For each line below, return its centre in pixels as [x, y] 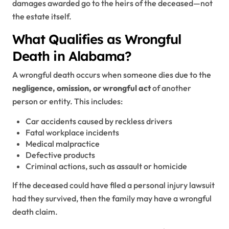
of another [171, 88]
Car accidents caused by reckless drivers [99, 121]
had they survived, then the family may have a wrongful [112, 198]
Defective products [60, 155]
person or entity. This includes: [67, 101]
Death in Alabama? [72, 56]
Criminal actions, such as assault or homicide [106, 166]
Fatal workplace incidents [72, 132]
